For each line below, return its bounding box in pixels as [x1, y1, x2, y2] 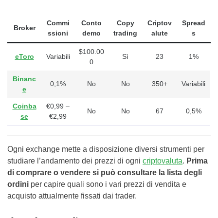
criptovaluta [143, 156, 182, 165]
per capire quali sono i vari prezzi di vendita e [31, 180, 186, 188]
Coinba [12, 102, 36, 110]
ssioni [48, 29, 68, 37]
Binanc [13, 74, 36, 83]
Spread [182, 18, 205, 27]
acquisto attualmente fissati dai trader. [7, 191, 137, 200]
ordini [7, 180, 31, 188]
